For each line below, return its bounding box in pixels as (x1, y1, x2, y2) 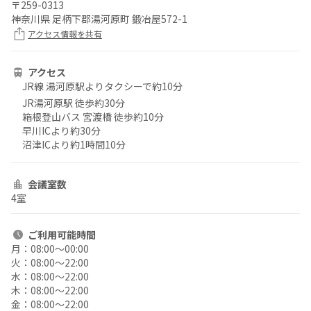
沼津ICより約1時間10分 (22, 137, 126, 151)
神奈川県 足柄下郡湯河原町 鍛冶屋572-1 (11, 11, 187, 26)
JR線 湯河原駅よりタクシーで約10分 (22, 78, 183, 93)
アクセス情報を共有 (28, 28, 102, 40)
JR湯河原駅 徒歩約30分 (22, 95, 125, 110)
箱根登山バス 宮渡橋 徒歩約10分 (22, 109, 164, 124)
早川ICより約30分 (22, 123, 101, 137)
